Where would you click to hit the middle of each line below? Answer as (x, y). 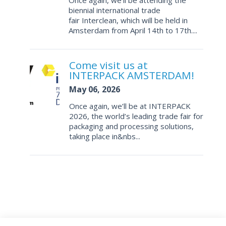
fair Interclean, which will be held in (128, 20)
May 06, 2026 (94, 90)
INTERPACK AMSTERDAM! (131, 75)
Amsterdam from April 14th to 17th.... (133, 31)
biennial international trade (115, 10)
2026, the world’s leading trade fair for (136, 116)
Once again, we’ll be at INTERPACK (130, 106)
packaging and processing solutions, (131, 126)
